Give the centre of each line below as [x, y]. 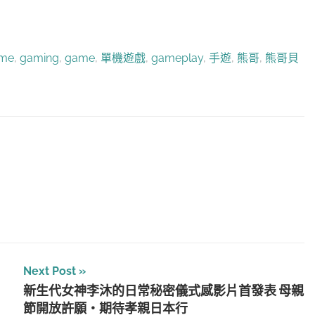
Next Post [49, 271]
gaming [39, 58]
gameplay [177, 58]
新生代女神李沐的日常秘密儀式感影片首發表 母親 [163, 291]
